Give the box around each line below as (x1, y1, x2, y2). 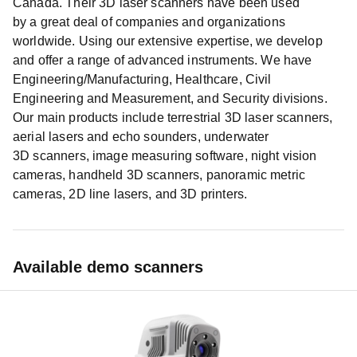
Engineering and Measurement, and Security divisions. (13, 92, 328, 105)
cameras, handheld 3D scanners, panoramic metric (13, 168, 306, 182)
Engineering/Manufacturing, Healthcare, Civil (13, 73, 272, 86)
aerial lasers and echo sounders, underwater (13, 130, 269, 143)
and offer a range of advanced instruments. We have (13, 53, 312, 67)
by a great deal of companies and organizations (13, 15, 285, 29)
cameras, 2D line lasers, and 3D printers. (13, 187, 248, 201)
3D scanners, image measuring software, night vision (13, 149, 317, 163)
